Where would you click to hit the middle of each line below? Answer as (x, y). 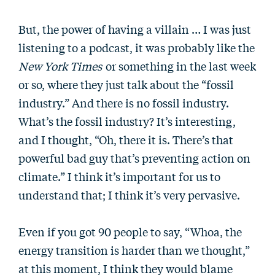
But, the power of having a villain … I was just (135, 29)
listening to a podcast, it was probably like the (137, 47)
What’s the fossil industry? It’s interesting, (127, 121)
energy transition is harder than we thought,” (134, 250)
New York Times (60, 66)
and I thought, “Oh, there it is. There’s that (126, 139)
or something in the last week (180, 66)
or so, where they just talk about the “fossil (126, 84)
